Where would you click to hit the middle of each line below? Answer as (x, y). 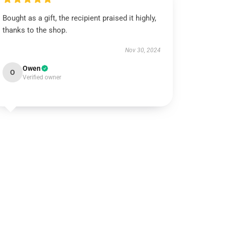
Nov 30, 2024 (143, 50)
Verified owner (42, 77)
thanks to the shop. (35, 30)
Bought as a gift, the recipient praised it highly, (80, 18)
